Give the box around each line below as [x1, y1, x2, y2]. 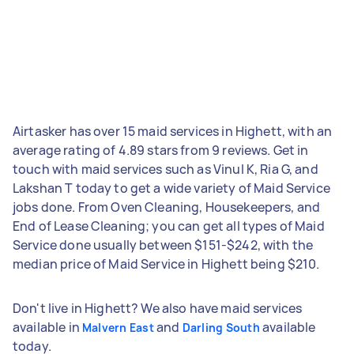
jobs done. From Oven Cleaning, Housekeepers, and [13, 198, 321, 216]
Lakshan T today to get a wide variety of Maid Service [13, 179, 330, 197]
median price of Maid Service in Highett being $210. [13, 254, 320, 273]
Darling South [182, 319, 260, 335]
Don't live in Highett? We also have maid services [13, 299, 303, 317]
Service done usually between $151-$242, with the [13, 235, 314, 254]
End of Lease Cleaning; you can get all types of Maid [13, 217, 325, 235]
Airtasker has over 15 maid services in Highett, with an [13, 122, 333, 140]
